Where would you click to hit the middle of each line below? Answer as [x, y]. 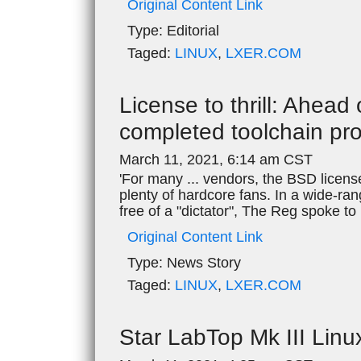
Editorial [191, 30]
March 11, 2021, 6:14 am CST [216, 159]
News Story [202, 262]
